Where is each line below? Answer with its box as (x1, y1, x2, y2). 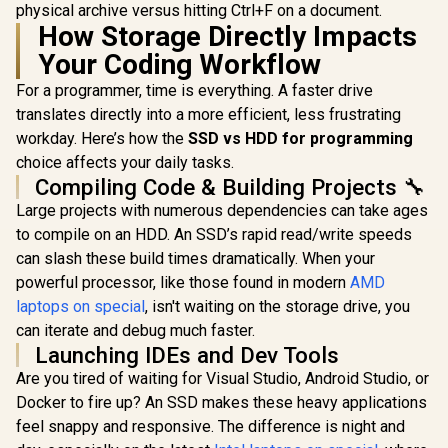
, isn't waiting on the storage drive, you (145, 297, 410, 316)
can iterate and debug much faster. (16, 321, 255, 340)
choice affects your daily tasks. (16, 153, 234, 172)
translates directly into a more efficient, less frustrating (16, 105, 401, 124)
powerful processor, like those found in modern (16, 273, 350, 292)
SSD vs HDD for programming (188, 129, 413, 148)
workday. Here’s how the (16, 129, 188, 148)
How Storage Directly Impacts (38, 20, 417, 53)
